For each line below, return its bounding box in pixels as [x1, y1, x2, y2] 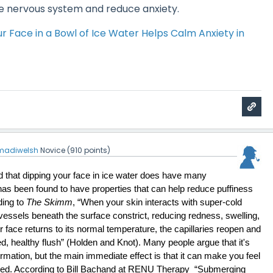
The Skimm [26, 197, 73, 207]
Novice [40, 144, 66, 155]
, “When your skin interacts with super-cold [73, 197, 243, 207]
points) [82, 144, 111, 155]
